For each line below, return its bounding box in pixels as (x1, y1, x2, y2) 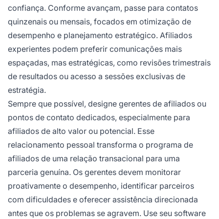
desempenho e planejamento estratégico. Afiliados (8, 30, 192, 40)
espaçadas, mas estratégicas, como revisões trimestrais (8, 57, 211, 67)
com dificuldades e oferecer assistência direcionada (8, 194, 198, 204)
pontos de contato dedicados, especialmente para (8, 112, 190, 122)
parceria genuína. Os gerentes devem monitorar (8, 167, 181, 177)
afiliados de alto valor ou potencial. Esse (8, 126, 154, 136)
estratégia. (8, 85, 46, 95)
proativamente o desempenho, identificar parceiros (8, 180, 194, 191)
